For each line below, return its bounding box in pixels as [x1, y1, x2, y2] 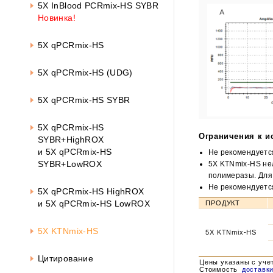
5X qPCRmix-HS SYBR [38, 95, 130, 105]
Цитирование [38, 253, 93, 263]
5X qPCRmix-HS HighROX [38, 186, 144, 196]
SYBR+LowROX [38, 159, 102, 169]
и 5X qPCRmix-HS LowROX [38, 199, 150, 208]
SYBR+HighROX [38, 135, 104, 144]
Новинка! [38, 13, 76, 23]
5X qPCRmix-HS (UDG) [38, 68, 133, 77]
